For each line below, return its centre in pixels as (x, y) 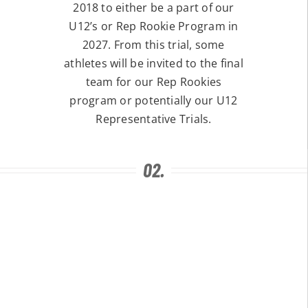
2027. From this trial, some (154, 44)
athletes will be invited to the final (154, 63)
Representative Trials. (154, 119)
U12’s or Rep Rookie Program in (154, 26)
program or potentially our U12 (154, 100)
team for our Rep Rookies (154, 81)
